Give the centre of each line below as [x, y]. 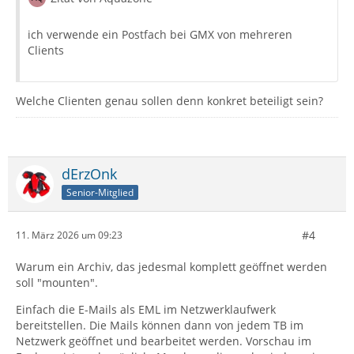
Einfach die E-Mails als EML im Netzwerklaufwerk [146, 309]
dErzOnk [89, 173]
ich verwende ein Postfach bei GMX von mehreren [160, 34]
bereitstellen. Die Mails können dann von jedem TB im [160, 325]
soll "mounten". [57, 282]
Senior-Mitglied [100, 192]
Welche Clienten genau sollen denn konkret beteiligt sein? [169, 100]
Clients [46, 50]
